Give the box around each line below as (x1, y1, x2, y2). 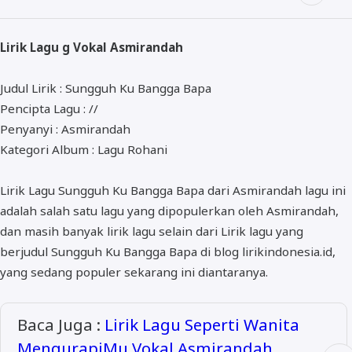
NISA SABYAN (46, 61, 110, 76)
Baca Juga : (16, 313, 104, 336)
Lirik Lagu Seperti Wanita (104, 313, 299, 336)
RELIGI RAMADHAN (46, 30, 137, 45)
